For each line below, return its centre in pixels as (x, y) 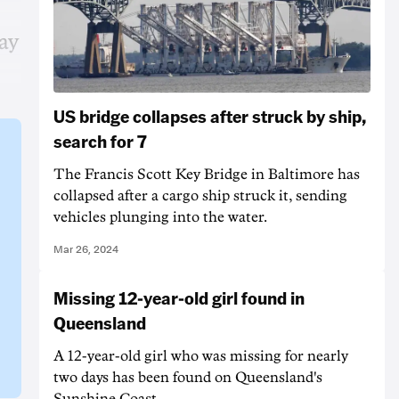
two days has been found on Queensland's (188, 377)
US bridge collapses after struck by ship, (210, 115)
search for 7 (100, 140)
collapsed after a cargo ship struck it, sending (200, 195)
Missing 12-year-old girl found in (179, 297)
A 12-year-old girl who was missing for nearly (201, 356)
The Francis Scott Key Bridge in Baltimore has (207, 174)
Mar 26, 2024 (86, 249)
